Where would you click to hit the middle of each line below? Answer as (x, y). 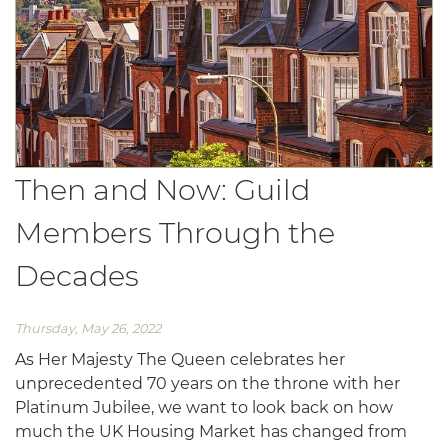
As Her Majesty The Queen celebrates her (180, 359)
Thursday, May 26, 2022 (88, 328)
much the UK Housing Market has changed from (211, 431)
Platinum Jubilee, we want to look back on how (204, 407)
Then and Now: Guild (162, 190)
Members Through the (175, 233)
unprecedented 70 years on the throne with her (207, 383)
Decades (77, 276)
